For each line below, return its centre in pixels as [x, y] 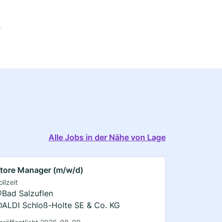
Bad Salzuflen [27, 193]
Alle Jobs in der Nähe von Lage [107, 137]
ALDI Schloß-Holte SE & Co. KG [61, 205]
